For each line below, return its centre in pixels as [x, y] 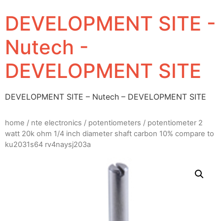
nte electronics [56, 123]
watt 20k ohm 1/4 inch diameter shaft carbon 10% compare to [110, 134]
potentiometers [115, 123]
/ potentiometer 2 [172, 123]
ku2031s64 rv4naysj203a [48, 145]
